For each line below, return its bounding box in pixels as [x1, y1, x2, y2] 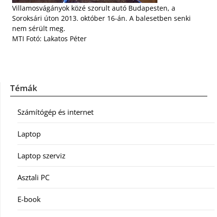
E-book [17, 194, 41, 204]
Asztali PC [17, 172, 49, 182]
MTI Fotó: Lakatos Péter [12, 34, 87, 43]
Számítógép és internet [17, 107, 93, 117]
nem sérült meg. [12, 24, 65, 33]
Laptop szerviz [17, 151, 65, 160]
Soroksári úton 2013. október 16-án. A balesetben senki [12, 14, 191, 23]
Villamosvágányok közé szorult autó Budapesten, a [12, 3, 175, 13]
